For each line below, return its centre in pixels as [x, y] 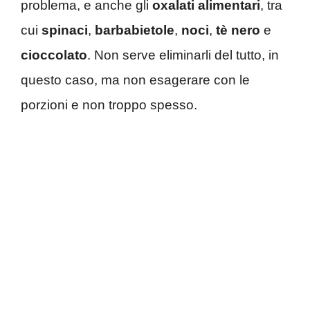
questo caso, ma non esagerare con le [135, 80]
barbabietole [135, 30]
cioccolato [54, 55]
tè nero [238, 30]
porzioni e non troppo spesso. [109, 105]
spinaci [65, 30]
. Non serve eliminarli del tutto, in [183, 55]
